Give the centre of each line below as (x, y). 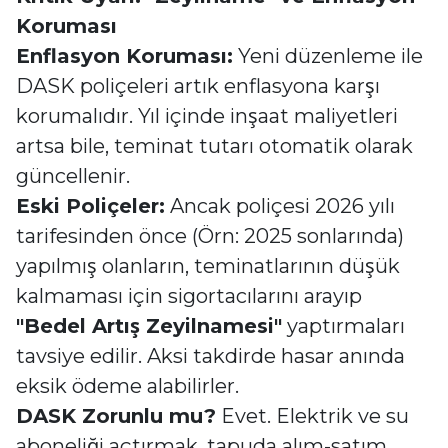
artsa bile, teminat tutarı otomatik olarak (214, 146)
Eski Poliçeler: (90, 206)
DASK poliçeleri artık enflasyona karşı (198, 86)
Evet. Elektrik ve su (312, 416)
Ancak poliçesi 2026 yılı (280, 206)
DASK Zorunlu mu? (116, 416)
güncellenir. (73, 176)
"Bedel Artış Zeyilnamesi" (149, 326)
